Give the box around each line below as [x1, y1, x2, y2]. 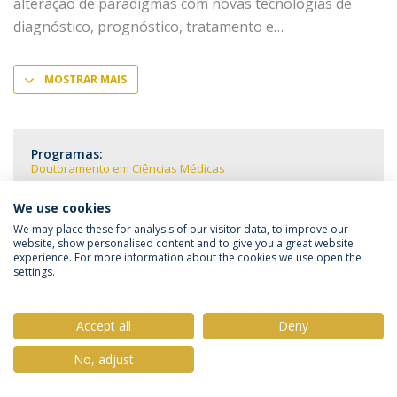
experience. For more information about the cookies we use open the [13, 250, 362, 265]
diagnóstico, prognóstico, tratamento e [13, 17, 274, 36]
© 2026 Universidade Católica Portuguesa [93, 361, 304, 376]
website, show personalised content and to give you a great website [13, 236, 354, 251]
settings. [13, 264, 55, 279]
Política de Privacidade [65, 250, 193, 267]
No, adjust [74, 351, 134, 368]
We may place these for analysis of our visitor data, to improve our [13, 222, 348, 237]
